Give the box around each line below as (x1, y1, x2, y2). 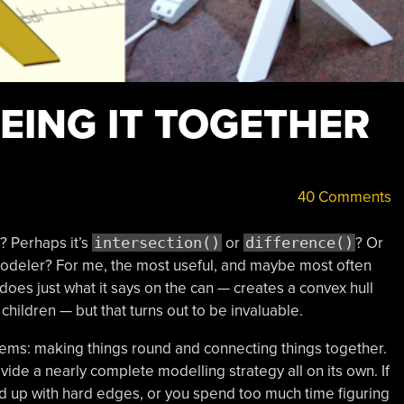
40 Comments (293, 188, 391, 207)
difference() (244, 233, 353, 252)
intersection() (93, 233, 220, 252)
